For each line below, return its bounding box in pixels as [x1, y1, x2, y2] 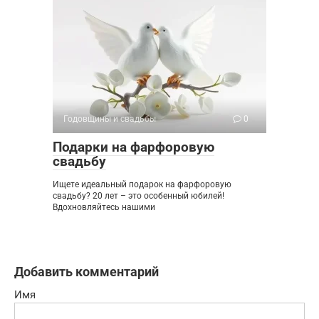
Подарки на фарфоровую [53, 138, 214, 155]
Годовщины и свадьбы [63, 113, 156, 124]
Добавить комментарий [14, 263, 159, 279]
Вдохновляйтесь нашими [53, 202, 155, 212]
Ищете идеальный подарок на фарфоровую [53, 179, 231, 189]
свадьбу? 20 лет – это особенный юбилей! [53, 190, 224, 201]
